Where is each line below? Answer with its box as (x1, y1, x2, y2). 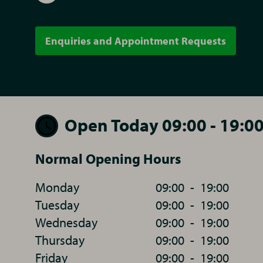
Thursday (35, 232, 85, 248)
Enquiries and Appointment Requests (45, 34, 226, 48)
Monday (35, 179, 79, 195)
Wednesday (35, 214, 97, 231)
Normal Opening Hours (35, 150, 181, 167)
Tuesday (35, 197, 79, 213)
